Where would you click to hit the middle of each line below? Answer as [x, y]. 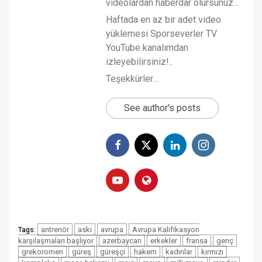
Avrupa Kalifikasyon [166, 229]
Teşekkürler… [132, 78]
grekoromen [42, 251]
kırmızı [212, 251]
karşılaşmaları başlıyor [56, 240]
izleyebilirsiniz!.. [139, 61]
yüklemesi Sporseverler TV [161, 33]
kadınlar [179, 251]
